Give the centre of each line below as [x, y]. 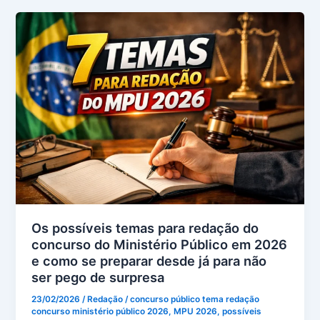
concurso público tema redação [195, 299]
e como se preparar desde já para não [149, 260]
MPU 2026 [196, 311]
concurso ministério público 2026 [100, 311]
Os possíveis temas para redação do [145, 227]
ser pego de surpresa [98, 277]
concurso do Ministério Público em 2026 [160, 244]
